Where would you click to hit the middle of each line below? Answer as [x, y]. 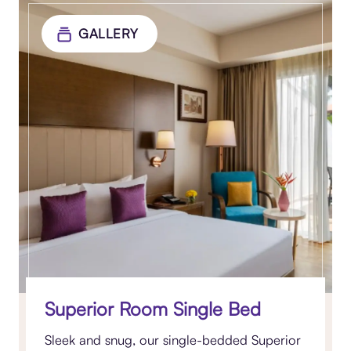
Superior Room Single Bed [153, 308]
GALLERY [109, 34]
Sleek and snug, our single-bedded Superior [173, 339]
